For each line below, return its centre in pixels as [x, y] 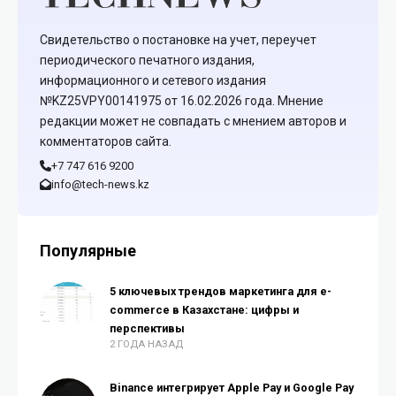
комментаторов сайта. [106, 141]
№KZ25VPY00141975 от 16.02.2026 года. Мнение [182, 101]
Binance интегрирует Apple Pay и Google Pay [168, 388]
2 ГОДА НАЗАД [146, 344]
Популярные [88, 251]
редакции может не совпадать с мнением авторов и [193, 121]
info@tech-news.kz [100, 184]
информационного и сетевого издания [153, 80]
